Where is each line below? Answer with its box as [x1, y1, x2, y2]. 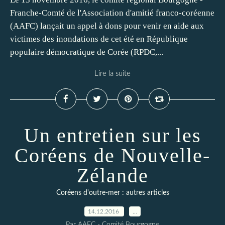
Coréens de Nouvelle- [15, 144, 210, 167]
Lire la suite [94, 70, 131, 77]
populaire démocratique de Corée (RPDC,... [10, 47, 163, 57]
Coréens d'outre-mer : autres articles [56, 189, 169, 196]
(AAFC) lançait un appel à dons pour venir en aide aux [10, 21, 204, 31]
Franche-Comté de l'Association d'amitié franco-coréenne [10, 8, 214, 18]
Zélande [76, 164, 149, 187]
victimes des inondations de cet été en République [10, 34, 188, 44]
